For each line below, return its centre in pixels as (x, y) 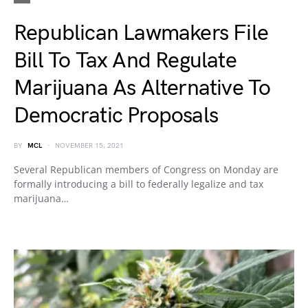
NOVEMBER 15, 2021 (89, 146)
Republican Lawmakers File (141, 33)
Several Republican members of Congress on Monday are (146, 169)
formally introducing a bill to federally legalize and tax (139, 184)
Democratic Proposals (116, 116)
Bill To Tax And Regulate (125, 61)
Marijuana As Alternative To (142, 88)
